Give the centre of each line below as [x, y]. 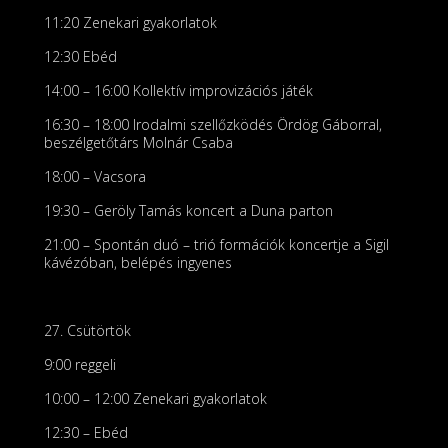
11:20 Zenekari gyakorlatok [130, 22]
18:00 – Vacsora [95, 176]
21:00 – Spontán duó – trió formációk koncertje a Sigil [216, 244]
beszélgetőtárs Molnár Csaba [138, 142]
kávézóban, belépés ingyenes [138, 262]
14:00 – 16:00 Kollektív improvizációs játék [178, 90]
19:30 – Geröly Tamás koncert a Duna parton [188, 210]
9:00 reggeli [80, 364]
